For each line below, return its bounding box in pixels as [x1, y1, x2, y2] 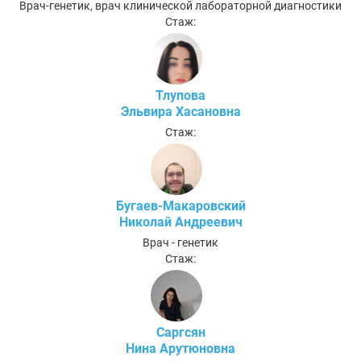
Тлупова [156, 87, 205, 103]
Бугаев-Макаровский [115, 197, 246, 214]
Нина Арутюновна [126, 340, 235, 356]
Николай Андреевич [118, 214, 243, 230]
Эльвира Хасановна [120, 103, 241, 119]
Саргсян [156, 324, 205, 340]
